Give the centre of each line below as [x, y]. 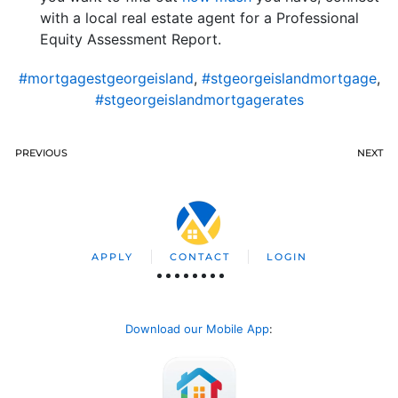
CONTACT [199, 257]
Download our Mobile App [197, 329]
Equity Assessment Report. [131, 40]
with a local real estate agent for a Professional [199, 18]
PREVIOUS [41, 153]
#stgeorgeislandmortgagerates [199, 100]
